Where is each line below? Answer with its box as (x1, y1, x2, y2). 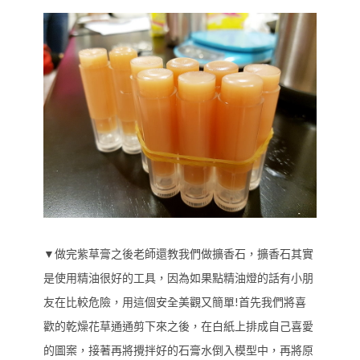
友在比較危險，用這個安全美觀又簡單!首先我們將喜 (43, 294, 306, 309)
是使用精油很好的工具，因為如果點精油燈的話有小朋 (43, 270, 313, 284)
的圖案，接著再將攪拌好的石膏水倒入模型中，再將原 (43, 342, 313, 357)
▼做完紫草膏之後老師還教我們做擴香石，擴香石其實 (43, 246, 313, 260)
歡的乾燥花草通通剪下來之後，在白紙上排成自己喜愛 (43, 318, 313, 333)
